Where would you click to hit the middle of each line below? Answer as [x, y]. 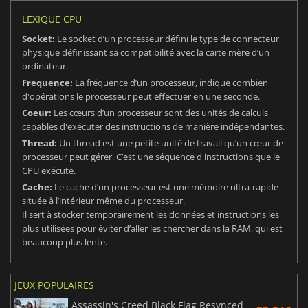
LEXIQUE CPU [52, 19]
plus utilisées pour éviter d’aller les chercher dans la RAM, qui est [152, 229]
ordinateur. [45, 66]
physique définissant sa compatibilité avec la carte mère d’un [146, 53]
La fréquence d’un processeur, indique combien [172, 83]
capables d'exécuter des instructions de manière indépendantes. [153, 127]
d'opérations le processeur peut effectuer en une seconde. [141, 97]
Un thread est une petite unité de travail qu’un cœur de [170, 143]
